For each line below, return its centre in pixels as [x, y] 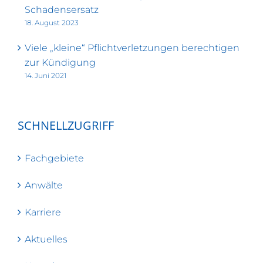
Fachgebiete [54, 158]
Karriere [43, 212]
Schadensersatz [62, 9]
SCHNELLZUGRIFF [66, 125]
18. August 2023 [52, 22]
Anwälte [44, 185]
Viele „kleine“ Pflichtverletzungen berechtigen [132, 48]
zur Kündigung [60, 62]
